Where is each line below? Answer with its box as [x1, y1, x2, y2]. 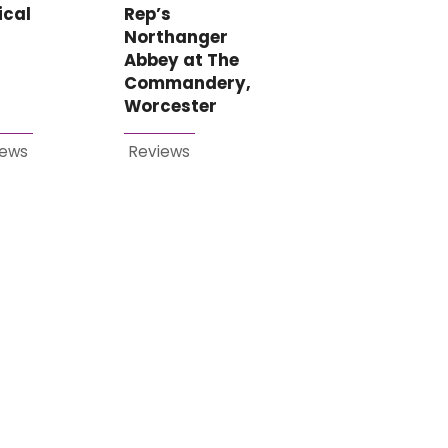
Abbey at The [124, 48, 240, 72]
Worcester [124, 94, 218, 118]
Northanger [124, 25, 229, 49]
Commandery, [124, 71, 252, 95]
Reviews [129, 140, 191, 162]
